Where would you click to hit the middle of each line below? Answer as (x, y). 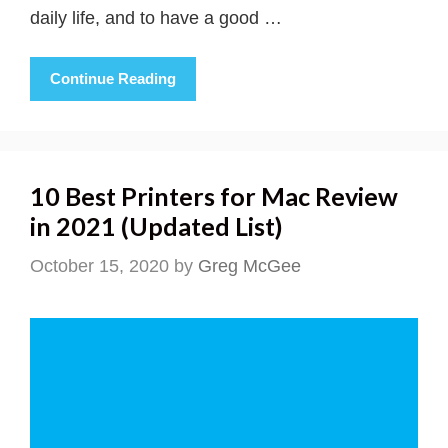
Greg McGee (249, 265)
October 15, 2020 (99, 265)
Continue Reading (113, 78)
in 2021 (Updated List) (156, 225)
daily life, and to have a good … (156, 17)
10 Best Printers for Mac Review (214, 195)
